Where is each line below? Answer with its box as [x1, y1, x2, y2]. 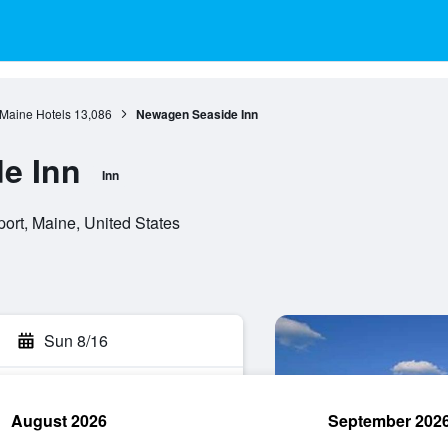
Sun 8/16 [44, 329, 108, 352]
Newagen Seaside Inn [135, 105, 258, 123]
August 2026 [11, 409, 107, 432]
